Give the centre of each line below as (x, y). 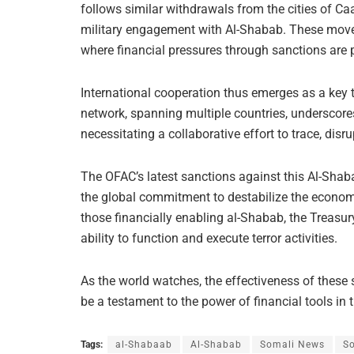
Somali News (292, 345)
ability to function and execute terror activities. (209, 239)
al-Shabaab (144, 345)
